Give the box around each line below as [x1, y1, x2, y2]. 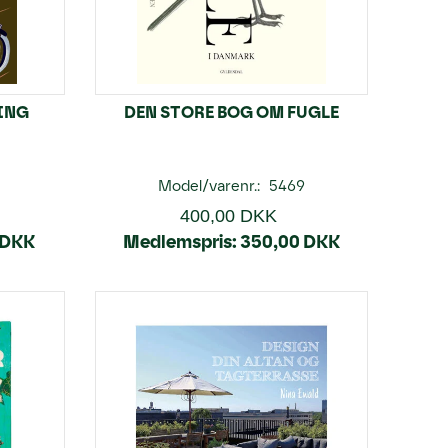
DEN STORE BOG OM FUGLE [123, 101, 339, 122]
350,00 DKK [239, 230, 340, 253]
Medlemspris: [122, 230, 237, 253]
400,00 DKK [180, 205, 278, 226]
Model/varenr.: [157, 176, 264, 195]
